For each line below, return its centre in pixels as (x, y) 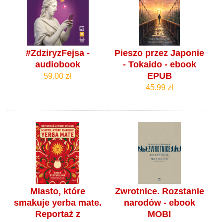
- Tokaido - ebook (159, 64)
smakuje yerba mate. (57, 202)
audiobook (57, 64)
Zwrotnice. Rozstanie (159, 191)
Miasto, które (57, 191)
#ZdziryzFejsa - (57, 53)
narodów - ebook (159, 202)
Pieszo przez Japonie (160, 53)
